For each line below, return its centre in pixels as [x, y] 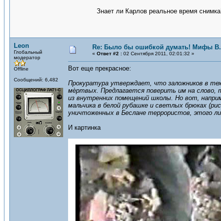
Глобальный [28, 52]
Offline [21, 69]
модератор [27, 57]
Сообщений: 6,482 [36, 80]
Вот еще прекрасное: [100, 68]
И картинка [84, 128]
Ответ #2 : [109, 54]
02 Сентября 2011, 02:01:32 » [158, 54]
